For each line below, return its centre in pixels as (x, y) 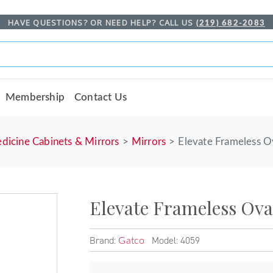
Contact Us (101, 97)
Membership (35, 97)
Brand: (104, 240)
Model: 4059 (174, 240)
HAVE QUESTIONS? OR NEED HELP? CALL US (102, 23)
